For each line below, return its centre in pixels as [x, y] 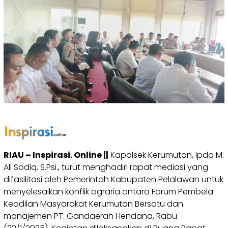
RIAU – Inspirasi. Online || [56, 155]
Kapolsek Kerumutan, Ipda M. [166, 155]
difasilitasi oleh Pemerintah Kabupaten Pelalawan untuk [113, 179]
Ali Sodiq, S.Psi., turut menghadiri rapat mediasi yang [106, 167]
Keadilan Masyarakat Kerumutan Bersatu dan [93, 204]
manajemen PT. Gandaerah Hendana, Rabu [90, 216]
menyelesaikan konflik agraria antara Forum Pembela [108, 191]
